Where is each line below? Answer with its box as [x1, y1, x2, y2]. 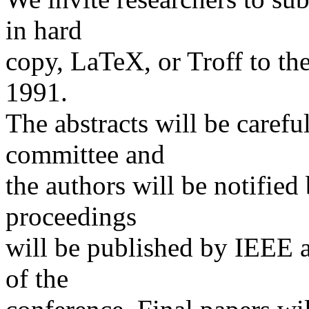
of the [6, 263, 68, 293]
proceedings [6, 201, 137, 231]
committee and [6, 139, 165, 169]
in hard [6, 14, 82, 45]
